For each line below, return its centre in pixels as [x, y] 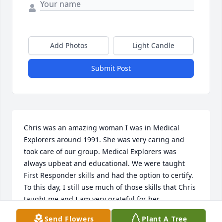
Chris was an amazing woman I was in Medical [102, 128]
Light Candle [153, 46]
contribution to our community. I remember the [103, 211]
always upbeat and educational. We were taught [104, 164]
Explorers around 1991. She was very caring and [104, 140]
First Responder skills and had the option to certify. [109, 175]
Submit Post [111, 68]
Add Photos [69, 46]
